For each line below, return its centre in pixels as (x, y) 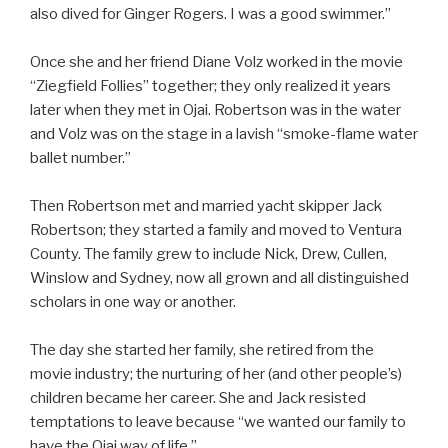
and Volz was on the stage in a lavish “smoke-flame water (224, 134)
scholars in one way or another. (133, 302)
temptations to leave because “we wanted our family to (218, 422)
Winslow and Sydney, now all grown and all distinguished (219, 278)
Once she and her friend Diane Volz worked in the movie (216, 62)
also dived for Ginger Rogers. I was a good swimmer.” (210, 14)
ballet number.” (80, 158)
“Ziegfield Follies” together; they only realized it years (210, 86)
